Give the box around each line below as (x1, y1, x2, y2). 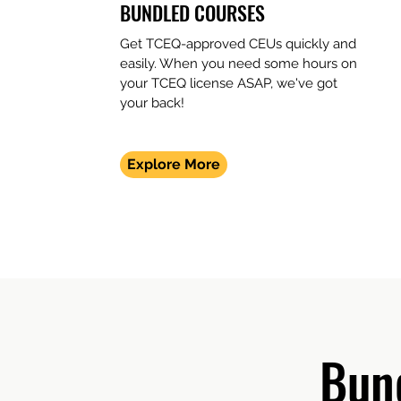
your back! (120, 95, 185, 111)
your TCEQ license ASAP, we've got (120, 75, 338, 91)
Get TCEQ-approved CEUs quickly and (120, 36, 357, 52)
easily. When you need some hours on (120, 55, 358, 72)
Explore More (127, 156, 221, 173)
